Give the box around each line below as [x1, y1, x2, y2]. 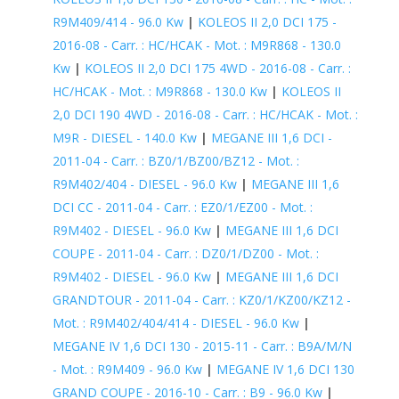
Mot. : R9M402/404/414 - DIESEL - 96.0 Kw [52, 313, 299, 331]
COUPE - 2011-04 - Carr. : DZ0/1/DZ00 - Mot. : [52, 244, 319, 262]
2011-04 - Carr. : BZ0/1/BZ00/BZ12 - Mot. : [52, 151, 299, 169]
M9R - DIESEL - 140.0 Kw [52, 128, 197, 146]
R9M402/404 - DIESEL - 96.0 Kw [52, 175, 237, 192]
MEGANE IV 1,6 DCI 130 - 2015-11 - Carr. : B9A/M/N [52, 337, 352, 354]
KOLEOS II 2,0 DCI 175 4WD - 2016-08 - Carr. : [84, 59, 351, 77]
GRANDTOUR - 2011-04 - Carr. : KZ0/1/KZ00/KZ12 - [52, 290, 351, 308]
